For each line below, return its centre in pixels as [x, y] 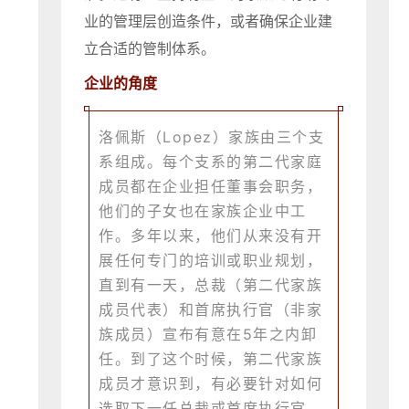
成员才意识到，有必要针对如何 [211, 384]
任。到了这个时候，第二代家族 [211, 359]
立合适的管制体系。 [150, 49]
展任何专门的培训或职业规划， [211, 261]
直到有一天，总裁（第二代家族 [211, 285]
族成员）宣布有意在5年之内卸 [208, 335]
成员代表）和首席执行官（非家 [211, 310]
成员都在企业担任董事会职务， [211, 187]
